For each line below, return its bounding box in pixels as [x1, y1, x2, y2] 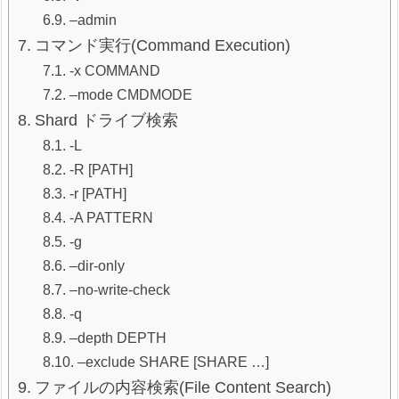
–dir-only [69, 256, 125, 273]
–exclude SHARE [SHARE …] [77, 353, 269, 370]
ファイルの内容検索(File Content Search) [34, 378, 331, 396]
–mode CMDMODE [69, 85, 192, 102]
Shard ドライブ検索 [34, 110, 178, 129]
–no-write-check [69, 281, 170, 297]
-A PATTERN [69, 208, 153, 225]
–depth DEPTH [69, 329, 167, 346]
